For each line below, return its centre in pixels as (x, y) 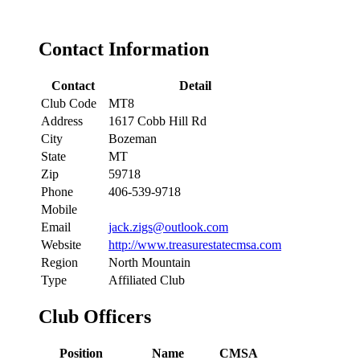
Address (62, 121)
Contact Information (124, 49)
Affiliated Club (147, 280)
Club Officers (95, 316)
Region (59, 262)
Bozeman (133, 138)
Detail (195, 85)
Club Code (69, 103)
